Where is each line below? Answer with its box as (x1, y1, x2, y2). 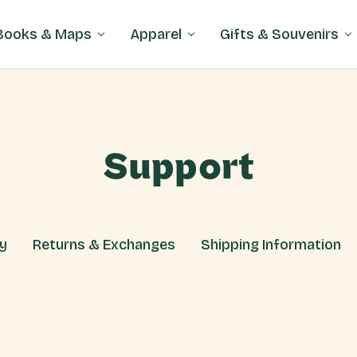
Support (102, 151, 255, 183)
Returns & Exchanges (33, 236, 175, 253)
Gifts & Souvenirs (220, 25, 339, 43)
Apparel (130, 25, 182, 43)
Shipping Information (201, 236, 341, 253)
